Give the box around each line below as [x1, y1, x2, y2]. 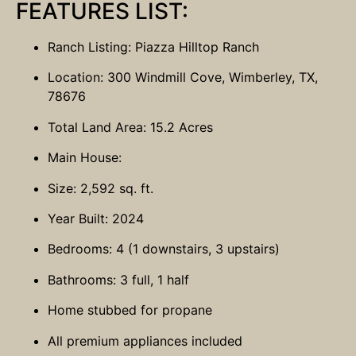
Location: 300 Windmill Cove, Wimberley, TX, [48, 69, 318, 86]
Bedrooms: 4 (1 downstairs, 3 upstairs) [48, 241, 280, 257]
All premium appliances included [48, 332, 242, 349]
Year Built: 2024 [48, 211, 144, 227]
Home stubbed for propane [48, 302, 212, 319]
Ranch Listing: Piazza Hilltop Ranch [48, 39, 259, 56]
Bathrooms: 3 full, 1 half [48, 271, 189, 288]
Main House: [48, 149, 122, 166]
